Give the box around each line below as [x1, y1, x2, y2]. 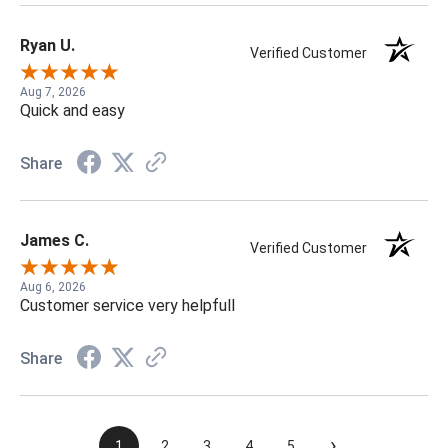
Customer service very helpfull [20, 296, 235, 316]
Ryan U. [20, 36, 75, 56]
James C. [20, 231, 89, 251]
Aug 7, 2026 [20, 85, 86, 100]
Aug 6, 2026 [20, 280, 86, 295]
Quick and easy [20, 101, 125, 121]
